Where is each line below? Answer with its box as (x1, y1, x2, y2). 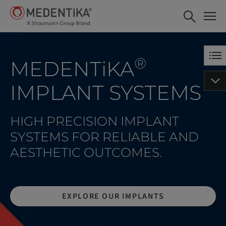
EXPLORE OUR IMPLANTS (62, 191, 164, 202)
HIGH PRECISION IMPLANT (10, 114, 179, 129)
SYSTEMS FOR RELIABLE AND (10, 129, 199, 144)
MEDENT (10, 56, 101, 81)
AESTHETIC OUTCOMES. (10, 145, 162, 160)
